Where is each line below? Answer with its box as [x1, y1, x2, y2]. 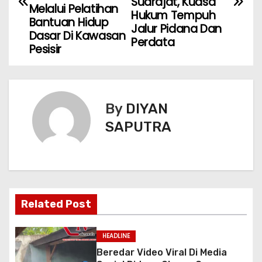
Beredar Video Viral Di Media [96, 246, 227, 258]
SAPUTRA [105, 119, 171, 136]
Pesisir [29, 41, 61, 57]
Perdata [131, 35, 175, 51]
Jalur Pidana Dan [131, 21, 222, 37]
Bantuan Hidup [29, 14, 109, 30]
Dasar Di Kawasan [29, 27, 126, 44]
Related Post [21, 197, 91, 211]
